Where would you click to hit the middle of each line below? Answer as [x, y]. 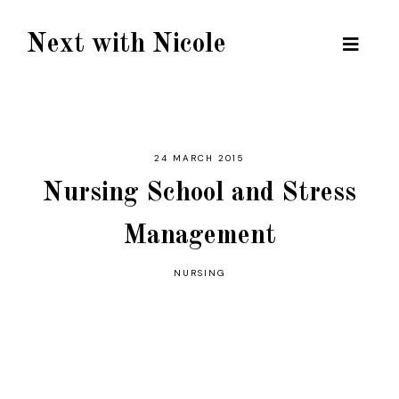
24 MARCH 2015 [199, 158]
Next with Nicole [126, 45]
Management [199, 236]
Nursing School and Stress [199, 193]
